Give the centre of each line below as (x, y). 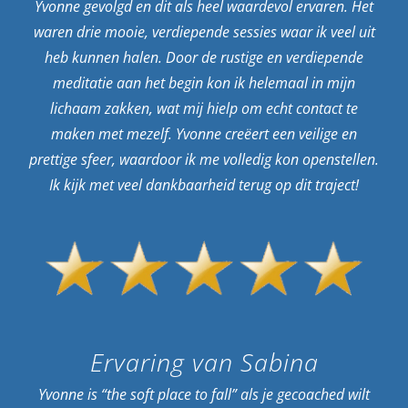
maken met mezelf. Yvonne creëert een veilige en (204, 134)
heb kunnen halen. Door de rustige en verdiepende (204, 58)
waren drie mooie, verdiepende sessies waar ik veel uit (204, 32)
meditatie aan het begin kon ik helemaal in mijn (204, 83)
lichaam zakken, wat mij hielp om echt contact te (204, 109)
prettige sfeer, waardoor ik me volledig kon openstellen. (204, 160)
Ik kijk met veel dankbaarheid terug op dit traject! (204, 185)
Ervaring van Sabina (204, 362)
